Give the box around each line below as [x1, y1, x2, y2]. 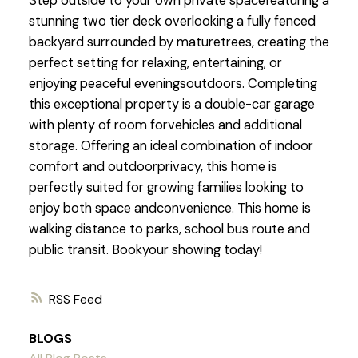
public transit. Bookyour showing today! [28, 241, 262, 259]
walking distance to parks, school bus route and [28, 221, 310, 238]
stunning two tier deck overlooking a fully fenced [28, 13, 316, 30]
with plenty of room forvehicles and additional [28, 117, 302, 134]
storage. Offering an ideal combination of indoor [28, 137, 313, 155]
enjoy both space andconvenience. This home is [28, 200, 311, 217]
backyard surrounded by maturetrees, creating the [28, 34, 329, 51]
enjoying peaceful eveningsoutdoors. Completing [28, 75, 317, 93]
